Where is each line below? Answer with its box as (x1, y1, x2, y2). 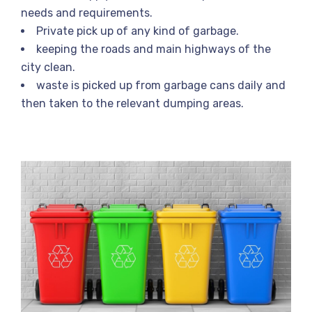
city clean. (21, 61, 75, 74)
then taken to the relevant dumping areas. (21, 97, 244, 110)
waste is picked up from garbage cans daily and (36, 79, 286, 92)
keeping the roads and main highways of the (36, 42, 271, 56)
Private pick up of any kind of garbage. (36, 24, 239, 38)
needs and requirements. (21, 6, 153, 19)
